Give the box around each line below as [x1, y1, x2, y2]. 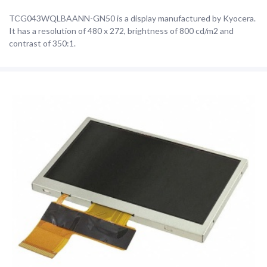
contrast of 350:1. [9, 38, 76, 48]
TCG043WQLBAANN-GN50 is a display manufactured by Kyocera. [9, 13, 256, 23]
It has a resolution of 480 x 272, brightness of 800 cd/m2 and [9, 26, 234, 36]
